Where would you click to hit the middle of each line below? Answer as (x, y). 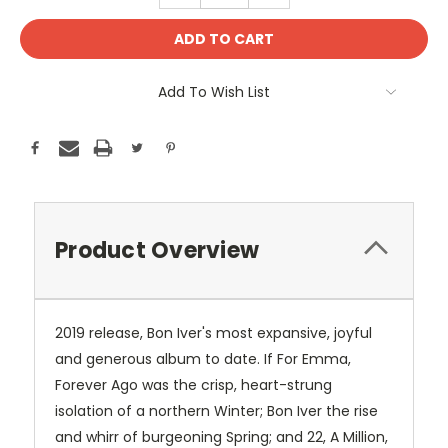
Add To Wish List (214, 92)
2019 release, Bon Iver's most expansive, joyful (213, 333)
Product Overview (157, 251)
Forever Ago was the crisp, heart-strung (193, 385)
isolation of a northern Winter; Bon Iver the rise (216, 411)
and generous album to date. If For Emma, (203, 359)
